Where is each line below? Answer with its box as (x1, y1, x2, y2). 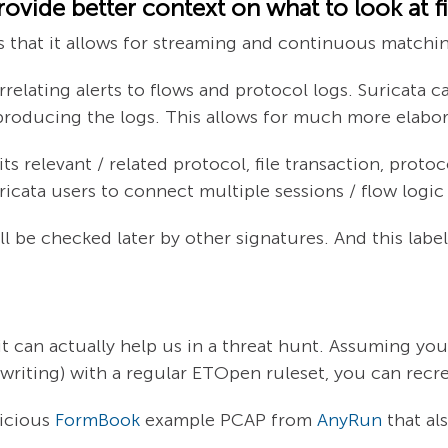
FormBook (55, 408, 140, 431)
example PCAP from (140, 408, 317, 431)
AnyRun (317, 408, 382, 431)
